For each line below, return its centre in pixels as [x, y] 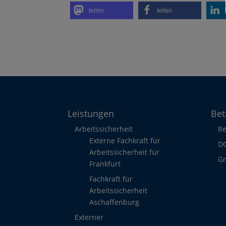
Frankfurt [105, 163]
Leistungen [91, 113]
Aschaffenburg [115, 202]
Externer [89, 217]
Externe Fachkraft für [125, 140]
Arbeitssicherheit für [125, 152]
